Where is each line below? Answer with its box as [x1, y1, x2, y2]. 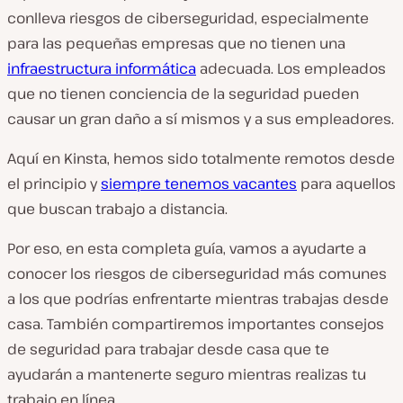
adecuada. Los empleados [196, 58, 386, 78]
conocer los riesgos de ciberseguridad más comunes [7, 264, 387, 283]
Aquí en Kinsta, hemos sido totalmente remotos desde [7, 148, 395, 168]
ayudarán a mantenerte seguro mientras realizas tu [7, 364, 366, 384]
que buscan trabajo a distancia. [7, 199, 228, 219]
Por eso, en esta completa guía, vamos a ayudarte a [7, 238, 366, 258]
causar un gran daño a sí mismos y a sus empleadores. [7, 109, 394, 129]
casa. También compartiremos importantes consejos [7, 314, 384, 334]
